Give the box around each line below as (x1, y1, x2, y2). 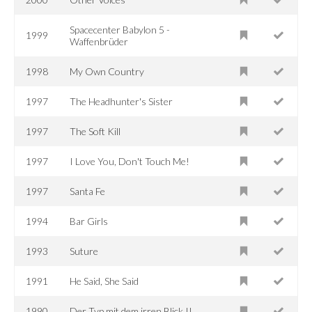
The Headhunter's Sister (70, 95, 173, 107)
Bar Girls (70, 214, 109, 227)
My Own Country (70, 65, 145, 77)
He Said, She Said (70, 274, 139, 287)
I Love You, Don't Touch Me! (70, 155, 190, 167)
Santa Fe (70, 185, 106, 197)
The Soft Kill (70, 125, 121, 137)
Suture (70, 244, 99, 257)
